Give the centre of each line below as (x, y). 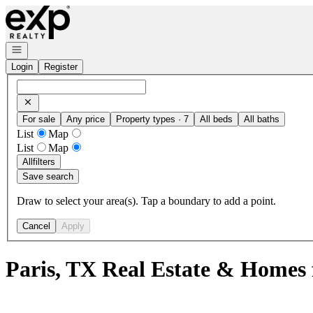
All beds (216, 119)
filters (44, 161)
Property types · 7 (152, 119)
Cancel (36, 226)
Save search (48, 176)
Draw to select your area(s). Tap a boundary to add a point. (146, 201)
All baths (262, 119)
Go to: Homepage (44, 11)
